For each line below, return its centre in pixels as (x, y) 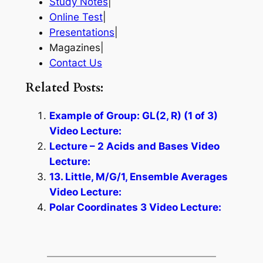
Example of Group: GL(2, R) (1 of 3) (133, 115)
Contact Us (75, 63)
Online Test (76, 17)
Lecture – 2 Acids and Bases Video (134, 146)
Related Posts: (64, 88)
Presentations (82, 33)
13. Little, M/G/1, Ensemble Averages (138, 176)
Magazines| (76, 48)
